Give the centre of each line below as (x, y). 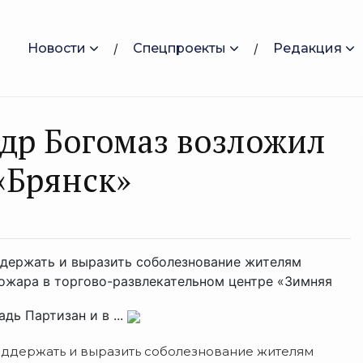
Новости (57, 48)
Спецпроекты (179, 48)
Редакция (307, 48)
